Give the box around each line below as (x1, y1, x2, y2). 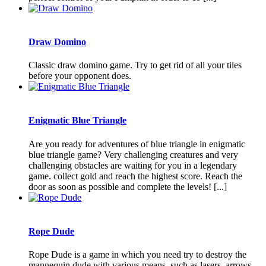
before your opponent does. (28, 71, 131, 81)
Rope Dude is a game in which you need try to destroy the (28, 249, 246, 260)
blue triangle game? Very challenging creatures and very (28, 149, 238, 160)
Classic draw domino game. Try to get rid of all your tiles (28, 60, 242, 71)
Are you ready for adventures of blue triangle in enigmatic (28, 138, 245, 149)
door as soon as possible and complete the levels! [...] (28, 181, 227, 192)
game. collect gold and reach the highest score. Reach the (28, 170, 242, 181)
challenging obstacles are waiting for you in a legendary (28, 160, 237, 170)
